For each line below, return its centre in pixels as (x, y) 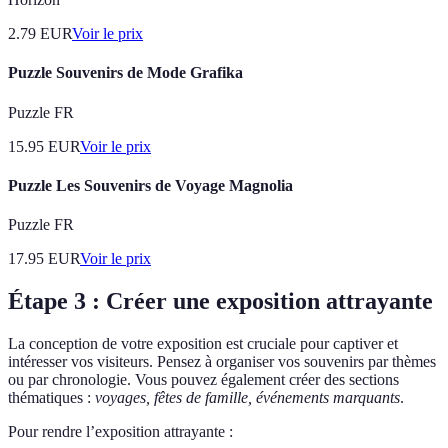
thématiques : (51, 397)
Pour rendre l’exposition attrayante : (120, 431)
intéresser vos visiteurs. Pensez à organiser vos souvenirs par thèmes (222, 361)
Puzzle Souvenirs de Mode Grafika (125, 73)
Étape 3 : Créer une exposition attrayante (220, 300)
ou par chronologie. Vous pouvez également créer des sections (203, 379)
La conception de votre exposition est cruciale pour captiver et (203, 343)
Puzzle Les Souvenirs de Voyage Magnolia (150, 185)
